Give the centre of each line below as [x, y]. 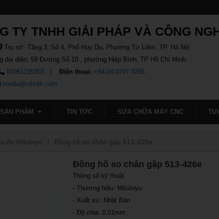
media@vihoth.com [30, 84]
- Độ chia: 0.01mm [99, 212]
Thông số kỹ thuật [99, 176]
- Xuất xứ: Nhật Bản [102, 200]
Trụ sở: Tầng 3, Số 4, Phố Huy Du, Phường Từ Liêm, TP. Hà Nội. [97, 47]
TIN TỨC [79, 112]
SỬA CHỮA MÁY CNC [150, 112]
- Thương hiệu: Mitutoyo [108, 188]
